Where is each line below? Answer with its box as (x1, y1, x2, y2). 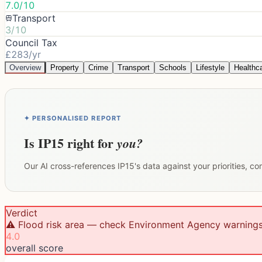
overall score (6, 242, 63, 254)
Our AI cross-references (24, 160, 118, 171)
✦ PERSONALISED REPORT (24, 113, 122, 122)
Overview (9, 63, 41, 72)
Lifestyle (196, 63, 225, 72)
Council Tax (5, 36, 57, 49)
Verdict (6, 206, 37, 219)
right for (64, 133, 117, 153)
